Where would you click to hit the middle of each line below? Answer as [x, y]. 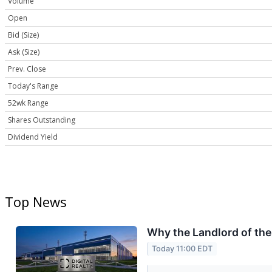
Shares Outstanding [42, 120]
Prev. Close [27, 69]
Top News [36, 202]
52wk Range [28, 103]
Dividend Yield [33, 137]
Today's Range [33, 86]
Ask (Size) [24, 52]
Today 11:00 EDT [182, 249]
